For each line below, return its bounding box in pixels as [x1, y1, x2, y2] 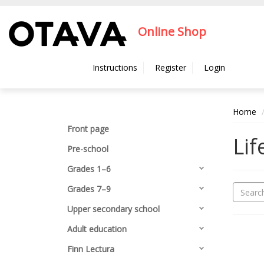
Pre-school [67, 143, 108, 154]
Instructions [93, 62, 137, 73]
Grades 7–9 [67, 183, 111, 194]
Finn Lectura [67, 243, 114, 255]
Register [155, 62, 186, 73]
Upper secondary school [67, 203, 160, 214]
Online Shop [138, 24, 206, 40]
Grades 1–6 [67, 163, 111, 174]
